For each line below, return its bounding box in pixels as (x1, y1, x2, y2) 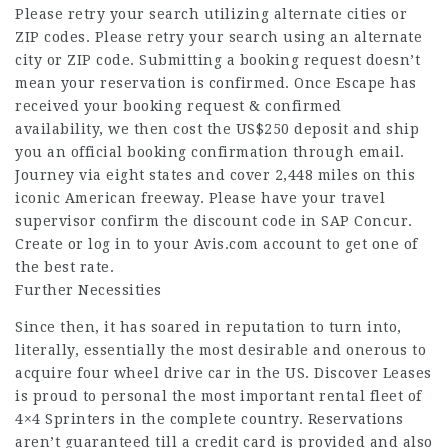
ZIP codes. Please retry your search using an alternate (15, 29, 422, 45)
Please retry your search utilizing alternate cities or (15, 6, 407, 22)
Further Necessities (15, 282, 162, 298)
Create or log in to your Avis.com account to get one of (15, 236, 418, 252)
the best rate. (15, 259, 114, 275)
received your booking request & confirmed (15, 98, 342, 114)
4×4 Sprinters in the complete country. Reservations (15, 411, 404, 427)
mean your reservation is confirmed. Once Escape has (15, 75, 417, 91)
